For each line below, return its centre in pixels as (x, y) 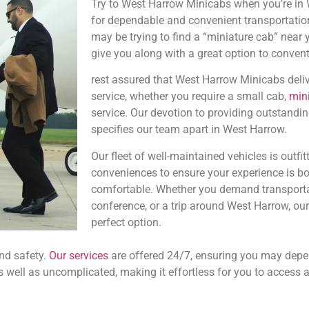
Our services (79, 256)
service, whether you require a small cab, (190, 97)
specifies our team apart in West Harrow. (189, 130)
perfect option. (126, 222)
